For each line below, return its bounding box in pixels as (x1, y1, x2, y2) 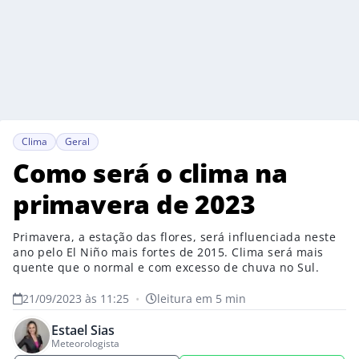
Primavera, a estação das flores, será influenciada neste (13, 229, 336, 244)
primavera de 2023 (13, 187, 256, 221)
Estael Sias (51, 321, 115, 339)
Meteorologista (51, 336, 119, 350)
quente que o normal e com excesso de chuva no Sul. (13, 260, 319, 275)
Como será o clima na (13, 155, 288, 190)
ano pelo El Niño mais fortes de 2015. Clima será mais (13, 244, 324, 260)
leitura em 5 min (157, 291, 246, 306)
